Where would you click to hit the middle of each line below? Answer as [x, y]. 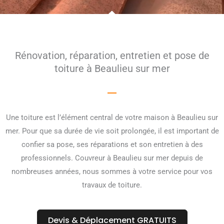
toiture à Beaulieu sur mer [112, 69]
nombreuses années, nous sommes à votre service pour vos [112, 172]
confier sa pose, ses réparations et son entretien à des [112, 145]
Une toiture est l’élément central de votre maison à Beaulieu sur [112, 118]
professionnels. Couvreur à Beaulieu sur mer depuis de [112, 158]
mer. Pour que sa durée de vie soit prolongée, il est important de [112, 131]
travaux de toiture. [112, 185]
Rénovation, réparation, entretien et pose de [112, 56]
